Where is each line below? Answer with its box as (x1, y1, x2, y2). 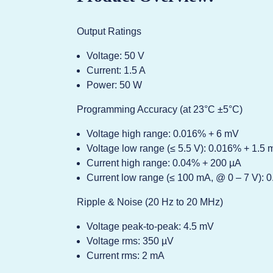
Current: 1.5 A (87, 65, 146, 76)
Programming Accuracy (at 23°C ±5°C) (77, 104, 243, 115)
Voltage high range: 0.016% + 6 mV (87, 129, 239, 139)
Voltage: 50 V (87, 51, 144, 61)
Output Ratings (77, 26, 141, 37)
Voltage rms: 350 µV (87, 236, 174, 246)
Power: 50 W (87, 80, 142, 90)
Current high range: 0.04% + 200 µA (87, 158, 241, 168)
